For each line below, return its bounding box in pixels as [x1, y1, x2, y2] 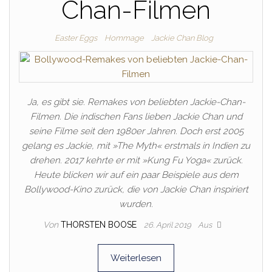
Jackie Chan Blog [151, 33, 213, 42]
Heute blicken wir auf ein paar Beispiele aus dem [33, 169, 239, 180]
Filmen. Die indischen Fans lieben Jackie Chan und [30, 111, 242, 122]
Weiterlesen [110, 253, 161, 263]
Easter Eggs [54, 33, 97, 42]
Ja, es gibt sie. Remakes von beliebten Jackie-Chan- [27, 97, 245, 107]
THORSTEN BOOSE [61, 220, 140, 229]
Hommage [104, 33, 144, 42]
